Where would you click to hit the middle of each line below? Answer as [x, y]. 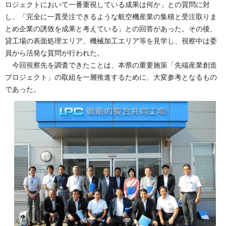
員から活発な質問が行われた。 [54, 53]
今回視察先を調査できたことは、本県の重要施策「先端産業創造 [111, 65]
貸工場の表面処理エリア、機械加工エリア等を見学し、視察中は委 [111, 41]
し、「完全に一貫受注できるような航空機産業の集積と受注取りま [111, 16]
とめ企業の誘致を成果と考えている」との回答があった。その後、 [111, 29]
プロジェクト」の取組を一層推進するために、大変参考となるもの [111, 77]
